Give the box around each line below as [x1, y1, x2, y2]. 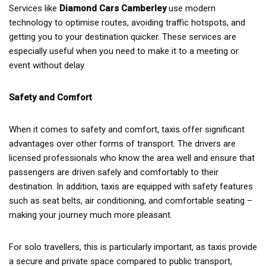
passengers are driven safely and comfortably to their [9, 166, 218, 178]
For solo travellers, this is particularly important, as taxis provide [9, 241, 257, 252]
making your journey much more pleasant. [9, 209, 172, 220]
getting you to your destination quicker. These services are [9, 31, 236, 42]
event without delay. [9, 59, 85, 71]
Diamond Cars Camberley [59, 2, 166, 14]
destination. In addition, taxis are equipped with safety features [9, 180, 253, 192]
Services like [9, 2, 59, 14]
